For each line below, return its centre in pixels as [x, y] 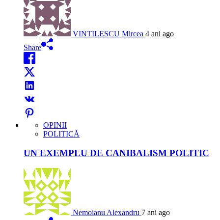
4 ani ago [160, 34]
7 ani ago [156, 212]
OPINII [55, 125]
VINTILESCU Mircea [108, 34]
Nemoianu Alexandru [106, 212]
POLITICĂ [61, 134]
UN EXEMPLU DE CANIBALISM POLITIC [116, 153]
